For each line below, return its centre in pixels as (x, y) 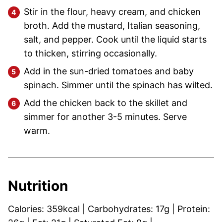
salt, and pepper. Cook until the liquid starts (115, 40)
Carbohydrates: (122, 209)
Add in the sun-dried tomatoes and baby (109, 71)
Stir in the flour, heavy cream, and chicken (112, 12)
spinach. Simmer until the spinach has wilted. (118, 85)
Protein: (194, 209)
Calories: (27, 209)
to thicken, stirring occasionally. (90, 54)
